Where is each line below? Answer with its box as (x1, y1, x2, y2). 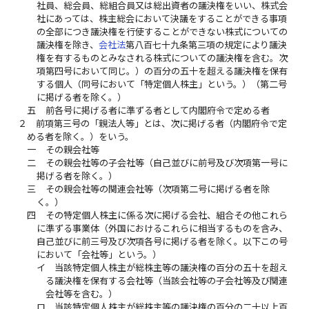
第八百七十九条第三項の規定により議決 (125, 39, 287, 51)
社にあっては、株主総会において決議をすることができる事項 (36, 13, 287, 25)
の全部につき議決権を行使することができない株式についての (36, 26, 288, 38)
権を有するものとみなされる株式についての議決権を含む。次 (36, 52, 288, 64)
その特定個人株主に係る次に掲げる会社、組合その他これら (45, 210, 288, 221)
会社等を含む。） (45, 288, 117, 300)
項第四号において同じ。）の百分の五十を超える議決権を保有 (36, 66, 288, 77)
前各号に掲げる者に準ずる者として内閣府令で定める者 (45, 105, 270, 117)
